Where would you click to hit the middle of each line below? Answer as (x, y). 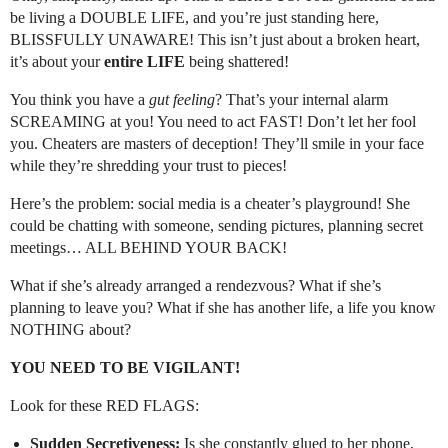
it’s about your (57, 62)
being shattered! (237, 62)
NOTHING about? (70, 330)
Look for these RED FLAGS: (104, 406)
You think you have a (79, 100)
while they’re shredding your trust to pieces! (148, 166)
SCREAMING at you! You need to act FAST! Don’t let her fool (213, 122)
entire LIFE (144, 62)
